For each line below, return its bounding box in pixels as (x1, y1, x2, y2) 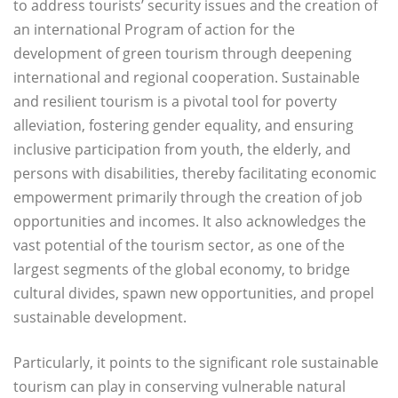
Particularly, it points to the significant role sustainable (13, 353, 378, 373)
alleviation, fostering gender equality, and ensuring (13, 115, 354, 136)
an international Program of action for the (13, 20, 295, 40)
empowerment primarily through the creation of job (13, 187, 362, 208)
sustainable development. (13, 307, 187, 328)
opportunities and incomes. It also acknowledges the (13, 211, 366, 232)
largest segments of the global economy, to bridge (13, 259, 350, 280)
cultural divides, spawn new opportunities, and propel (13, 283, 374, 304)
